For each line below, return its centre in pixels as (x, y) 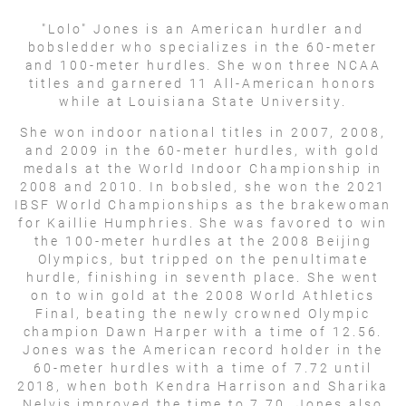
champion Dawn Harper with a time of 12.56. (203, 331)
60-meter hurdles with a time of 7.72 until (203, 367)
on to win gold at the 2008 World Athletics (203, 295)
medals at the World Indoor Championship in (203, 168)
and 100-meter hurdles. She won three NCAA (203, 65)
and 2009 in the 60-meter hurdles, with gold (203, 150)
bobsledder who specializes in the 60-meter (203, 47)
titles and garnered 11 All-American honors (203, 83)
